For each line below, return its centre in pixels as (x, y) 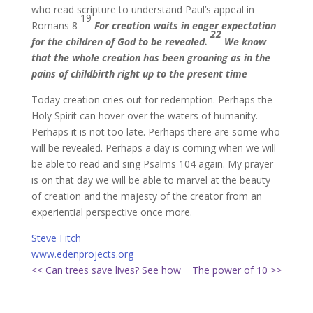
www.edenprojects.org (82, 254)
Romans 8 (56, 26)
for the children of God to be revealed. (121, 42)
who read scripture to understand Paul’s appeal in (143, 9)
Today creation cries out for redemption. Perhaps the (152, 100)
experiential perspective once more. (111, 212)
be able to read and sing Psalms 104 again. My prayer (152, 164)
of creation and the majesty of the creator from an (146, 196)
